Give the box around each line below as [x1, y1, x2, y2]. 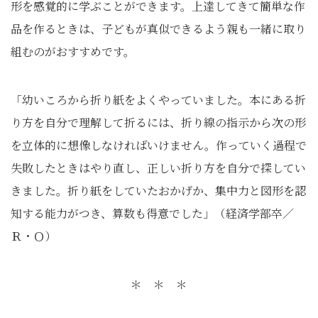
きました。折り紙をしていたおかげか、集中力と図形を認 [11, 182, 306, 199]
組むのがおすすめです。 [11, 43, 135, 60]
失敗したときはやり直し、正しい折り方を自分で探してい [11, 160, 306, 176]
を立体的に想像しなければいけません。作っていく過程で [11, 137, 307, 153]
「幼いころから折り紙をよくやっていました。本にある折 [11, 92, 306, 108]
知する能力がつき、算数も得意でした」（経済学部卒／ [11, 205, 294, 221]
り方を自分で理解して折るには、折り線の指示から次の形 [11, 114, 306, 131]
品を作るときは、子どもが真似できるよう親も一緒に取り [11, 21, 306, 37]
